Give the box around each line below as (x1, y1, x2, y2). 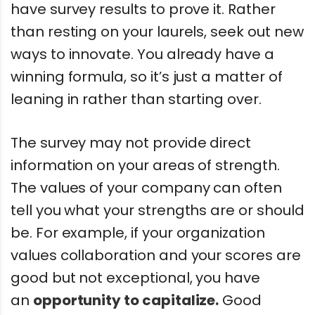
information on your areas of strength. (11, 155, 280, 176)
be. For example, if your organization (11, 223, 265, 243)
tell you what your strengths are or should (11, 200, 304, 221)
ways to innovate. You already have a (11, 44, 274, 64)
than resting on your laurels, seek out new (11, 21, 304, 41)
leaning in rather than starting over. (11, 89, 262, 109)
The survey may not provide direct (11, 133, 252, 153)
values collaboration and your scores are (11, 245, 301, 266)
